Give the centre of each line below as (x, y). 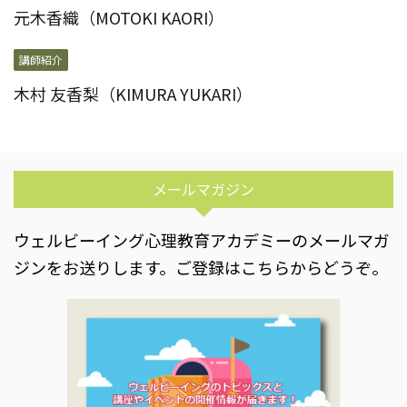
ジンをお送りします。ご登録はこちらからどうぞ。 (201, 268)
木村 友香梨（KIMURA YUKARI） (133, 94)
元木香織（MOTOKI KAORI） (119, 18)
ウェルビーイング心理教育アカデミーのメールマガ (202, 240)
